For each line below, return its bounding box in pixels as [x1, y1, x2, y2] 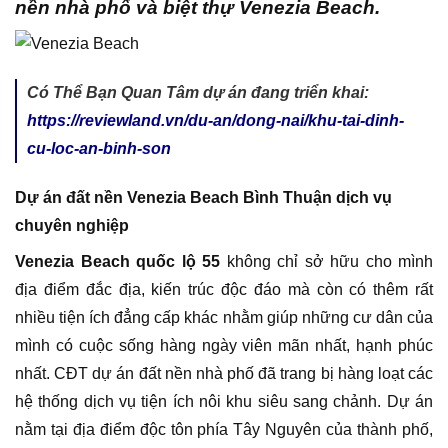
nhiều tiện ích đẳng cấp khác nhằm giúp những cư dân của [15, 308, 433, 326]
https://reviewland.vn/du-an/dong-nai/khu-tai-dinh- [27, 112, 404, 130]
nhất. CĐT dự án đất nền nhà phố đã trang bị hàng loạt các [15, 364, 433, 382]
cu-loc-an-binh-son [27, 140, 171, 158]
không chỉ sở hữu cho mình [220, 252, 433, 270]
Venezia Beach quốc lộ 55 [15, 252, 220, 270]
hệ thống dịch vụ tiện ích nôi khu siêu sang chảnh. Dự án [15, 392, 433, 410]
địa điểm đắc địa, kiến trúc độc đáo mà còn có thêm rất [15, 280, 433, 298]
